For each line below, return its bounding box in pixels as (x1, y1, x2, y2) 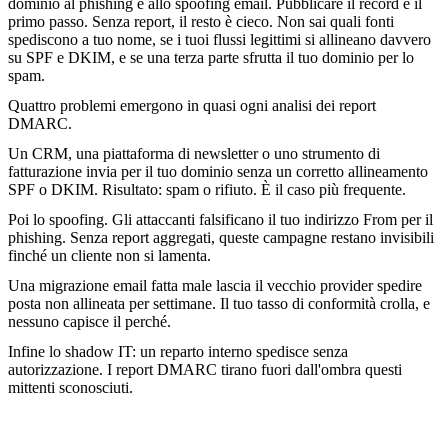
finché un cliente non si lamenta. (8, 247, 211, 265)
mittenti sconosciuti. (8, 379, 133, 397)
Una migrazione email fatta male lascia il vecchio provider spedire (8, 277, 422, 295)
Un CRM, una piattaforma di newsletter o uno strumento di (8, 145, 380, 163)
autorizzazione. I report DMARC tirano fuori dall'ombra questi (8, 361, 402, 379)
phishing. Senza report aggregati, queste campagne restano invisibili (8, 229, 434, 247)
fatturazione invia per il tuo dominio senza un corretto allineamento (8, 163, 428, 181)
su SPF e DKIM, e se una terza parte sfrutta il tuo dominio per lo (8, 49, 414, 67)
